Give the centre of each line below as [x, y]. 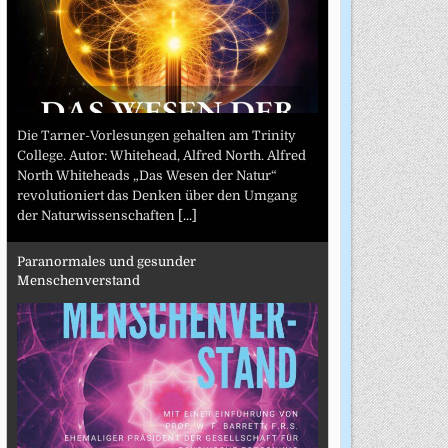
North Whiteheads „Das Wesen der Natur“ [146, 175]
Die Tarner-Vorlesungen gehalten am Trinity [156, 135]
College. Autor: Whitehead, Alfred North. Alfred [161, 155]
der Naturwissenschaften [97, 215]
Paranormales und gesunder [106, 262]
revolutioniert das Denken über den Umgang [156, 195]
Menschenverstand [78, 281]
